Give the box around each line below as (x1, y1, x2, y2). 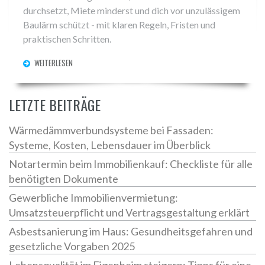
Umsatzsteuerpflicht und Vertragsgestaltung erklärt (9, 206, 250, 219)
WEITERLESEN (34, 57, 73, 69)
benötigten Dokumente (9, 172, 118, 186)
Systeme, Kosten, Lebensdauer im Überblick (9, 138, 211, 152)
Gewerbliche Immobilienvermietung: (9, 191, 178, 205)
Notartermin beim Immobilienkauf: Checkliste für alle (9, 157, 253, 171)
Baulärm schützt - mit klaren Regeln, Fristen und (23, 19, 215, 31)
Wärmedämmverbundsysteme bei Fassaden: (9, 124, 214, 137)
